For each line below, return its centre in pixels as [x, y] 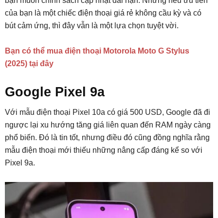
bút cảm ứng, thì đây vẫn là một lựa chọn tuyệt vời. [92, 26]
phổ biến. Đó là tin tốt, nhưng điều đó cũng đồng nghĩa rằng [107, 138]
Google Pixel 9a [55, 92]
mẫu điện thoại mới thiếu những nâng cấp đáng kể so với [104, 150]
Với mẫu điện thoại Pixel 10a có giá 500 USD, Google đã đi [108, 112]
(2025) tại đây [29, 64]
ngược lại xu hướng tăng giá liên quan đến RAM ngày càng [108, 125]
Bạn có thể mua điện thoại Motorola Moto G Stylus [97, 51]
